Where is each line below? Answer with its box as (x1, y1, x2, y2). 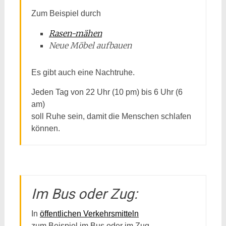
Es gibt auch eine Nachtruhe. (31, 68, 135, 77)
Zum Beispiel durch (31, 9, 101, 18)
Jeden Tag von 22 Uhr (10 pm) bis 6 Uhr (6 (31, 88, 183, 96)
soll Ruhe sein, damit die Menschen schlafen (31, 112, 191, 121)
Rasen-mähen (48, 28, 102, 38)
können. (31, 124, 60, 133)
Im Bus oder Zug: (31, 186, 138, 202)
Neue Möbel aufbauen (48, 40, 132, 50)
